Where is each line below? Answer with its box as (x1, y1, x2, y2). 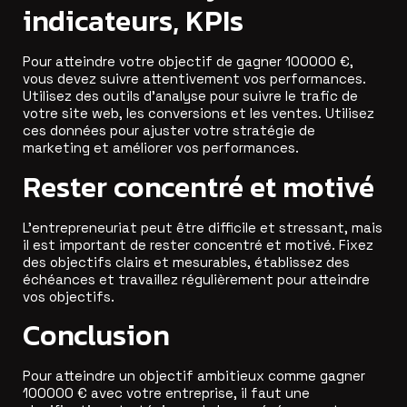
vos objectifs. (23, 287, 114, 305)
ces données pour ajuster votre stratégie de (23, 122, 315, 140)
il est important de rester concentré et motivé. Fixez (23, 235, 373, 253)
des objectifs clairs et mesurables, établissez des (23, 253, 350, 271)
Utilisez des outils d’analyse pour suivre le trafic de (23, 87, 358, 105)
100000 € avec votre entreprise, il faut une (23, 384, 310, 402)
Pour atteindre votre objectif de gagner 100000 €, (23, 53, 353, 71)
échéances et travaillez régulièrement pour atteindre (23, 270, 370, 288)
